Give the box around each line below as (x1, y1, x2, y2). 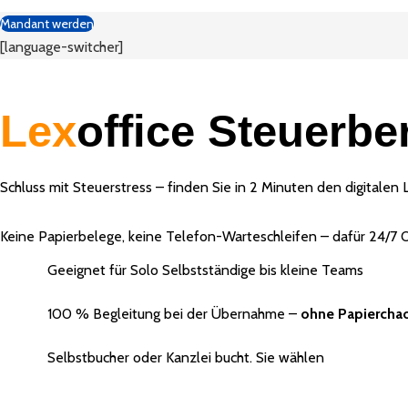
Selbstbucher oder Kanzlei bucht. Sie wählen (47, 349, 324, 367)
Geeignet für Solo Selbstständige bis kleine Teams (47, 261, 363, 280)
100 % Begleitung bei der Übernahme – (47, 305, 301, 323)
